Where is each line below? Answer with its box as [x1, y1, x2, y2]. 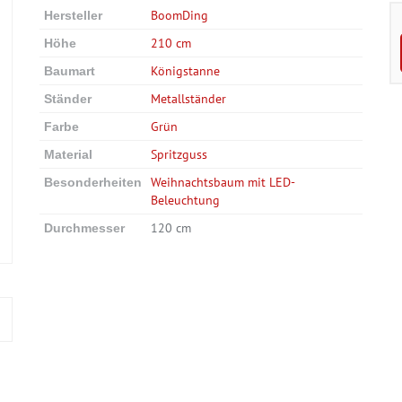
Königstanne [151, 63, 220, 79]
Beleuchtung [151, 192, 220, 208]
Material [44, 147, 92, 162]
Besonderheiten [44, 175, 142, 189]
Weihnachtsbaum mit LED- [151, 174, 295, 190]
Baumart [44, 64, 95, 78]
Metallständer [151, 91, 226, 107]
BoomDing [151, 7, 208, 23]
